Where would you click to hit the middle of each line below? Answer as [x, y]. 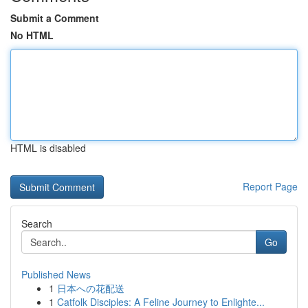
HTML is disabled [48, 148]
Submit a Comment [55, 18]
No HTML [32, 35]
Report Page [270, 186]
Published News [56, 274]
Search [37, 223]
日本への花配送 [91, 288]
